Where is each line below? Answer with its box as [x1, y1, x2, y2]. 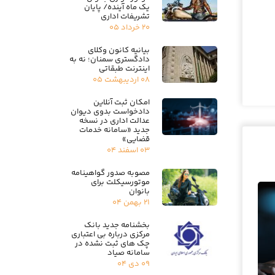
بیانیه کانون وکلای [88, 44, 150, 56]
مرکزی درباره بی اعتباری [71, 228, 150, 241]
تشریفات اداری [101, 10, 150, 23]
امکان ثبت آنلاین [93, 96, 150, 109]
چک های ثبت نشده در [75, 237, 150, 250]
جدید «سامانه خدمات [79, 123, 150, 136]
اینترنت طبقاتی [99, 62, 150, 75]
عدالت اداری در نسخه [79, 114, 150, 127]
